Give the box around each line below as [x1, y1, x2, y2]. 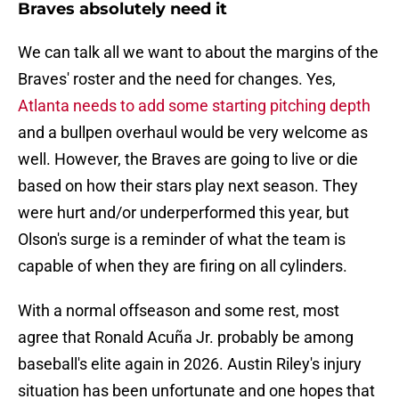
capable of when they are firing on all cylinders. [18, 256, 347, 276]
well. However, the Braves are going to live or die [18, 150, 358, 169]
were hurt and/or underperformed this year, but [18, 203, 349, 223]
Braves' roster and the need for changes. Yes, [18, 69, 336, 89]
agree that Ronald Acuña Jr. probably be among [18, 328, 354, 347]
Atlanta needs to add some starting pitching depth [18, 96, 370, 116]
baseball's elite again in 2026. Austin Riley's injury [18, 354, 362, 374]
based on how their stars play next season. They [18, 176, 358, 196]
